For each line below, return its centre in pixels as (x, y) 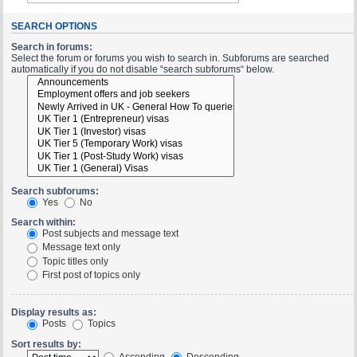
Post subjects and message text (109, 234)
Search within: (43, 223)
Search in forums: (51, 47)
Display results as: (53, 313)
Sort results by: (46, 344)
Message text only (80, 247)
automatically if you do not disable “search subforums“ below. (142, 69)
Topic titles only (74, 261)
